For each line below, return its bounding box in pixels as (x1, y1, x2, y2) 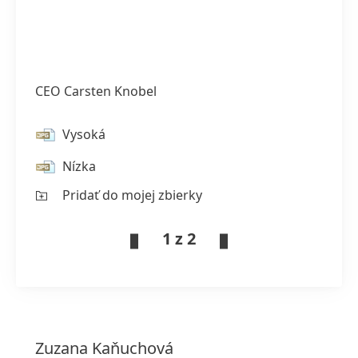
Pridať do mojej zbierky (62, 185, 202, 204)
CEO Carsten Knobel (35, 82, 157, 100)
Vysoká (62, 125, 105, 143)
